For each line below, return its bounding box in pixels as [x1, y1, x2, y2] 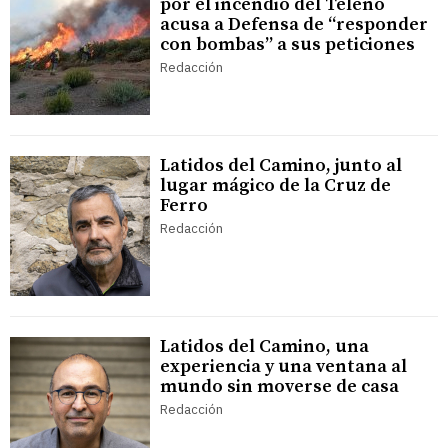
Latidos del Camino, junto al [160, 154, 402, 178]
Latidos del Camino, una [160, 335, 369, 359]
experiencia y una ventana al [160, 355, 407, 379]
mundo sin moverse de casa [160, 375, 399, 399]
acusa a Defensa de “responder [160, 13, 428, 37]
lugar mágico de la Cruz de [160, 174, 391, 198]
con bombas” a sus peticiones [160, 33, 415, 57]
